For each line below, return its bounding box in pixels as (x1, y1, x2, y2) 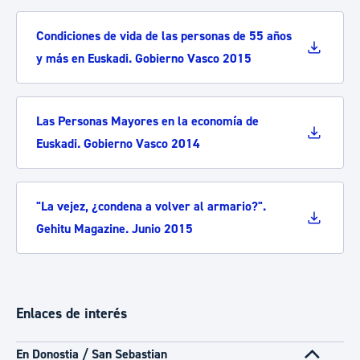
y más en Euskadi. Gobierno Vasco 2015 (36, 50, 252, 67)
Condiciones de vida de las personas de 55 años (36, 27, 292, 44)
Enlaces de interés (16, 304, 127, 323)
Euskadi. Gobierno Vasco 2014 (36, 135, 200, 152)
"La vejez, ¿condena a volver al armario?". (36, 198, 266, 215)
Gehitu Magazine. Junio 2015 (36, 220, 193, 237)
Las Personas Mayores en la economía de (36, 112, 259, 129)
